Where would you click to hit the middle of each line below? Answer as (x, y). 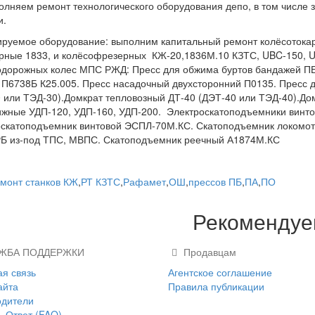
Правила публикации (216, 286)
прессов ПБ (215, 181)
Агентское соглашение (220, 272)
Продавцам (208, 252)
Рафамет (144, 181)
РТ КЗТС (100, 181)
